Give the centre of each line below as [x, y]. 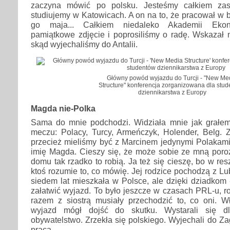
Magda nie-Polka [63, 109]
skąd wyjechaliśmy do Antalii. [84, 44]
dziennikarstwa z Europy [172, 93]
